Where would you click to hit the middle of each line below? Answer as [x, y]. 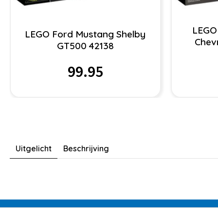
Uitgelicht [34, 149]
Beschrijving [86, 149]
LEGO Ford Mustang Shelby [85, 34]
